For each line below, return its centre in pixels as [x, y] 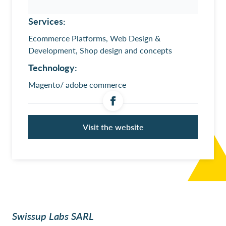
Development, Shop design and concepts [100, 50]
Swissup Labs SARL [53, 216]
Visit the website [113, 127]
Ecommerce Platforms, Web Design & [94, 38]
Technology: [53, 67]
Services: [47, 21]
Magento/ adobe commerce [77, 84]
